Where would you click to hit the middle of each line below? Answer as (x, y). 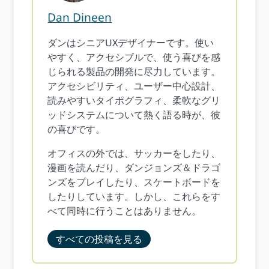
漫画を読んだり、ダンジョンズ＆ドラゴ (134, 168)
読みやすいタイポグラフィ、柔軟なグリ (134, 100)
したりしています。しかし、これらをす (134, 196)
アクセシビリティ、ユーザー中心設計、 (134, 86)
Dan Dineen (80, 17)
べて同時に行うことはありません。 (125, 211)
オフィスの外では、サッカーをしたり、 (134, 153)
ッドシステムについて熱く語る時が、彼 (134, 115)
